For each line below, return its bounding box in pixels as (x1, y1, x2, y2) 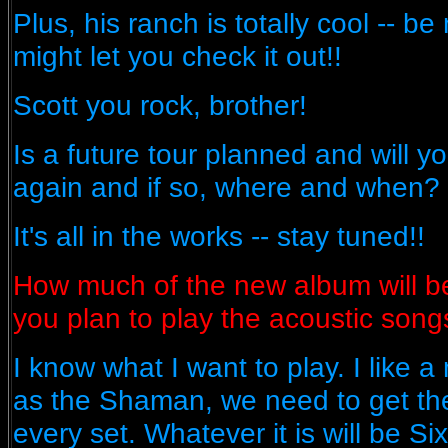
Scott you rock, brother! (13, 89, 307, 121)
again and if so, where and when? (13, 171, 440, 203)
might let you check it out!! (13, 40, 342, 72)
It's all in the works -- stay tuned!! (13, 220, 425, 252)
